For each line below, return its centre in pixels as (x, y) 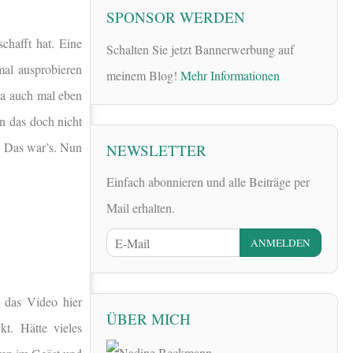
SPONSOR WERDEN (176, 17)
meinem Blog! (143, 75)
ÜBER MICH (149, 319)
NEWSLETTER (156, 150)
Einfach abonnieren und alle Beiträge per (208, 181)
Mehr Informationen (230, 75)
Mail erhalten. (141, 207)
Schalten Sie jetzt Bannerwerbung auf (200, 49)
